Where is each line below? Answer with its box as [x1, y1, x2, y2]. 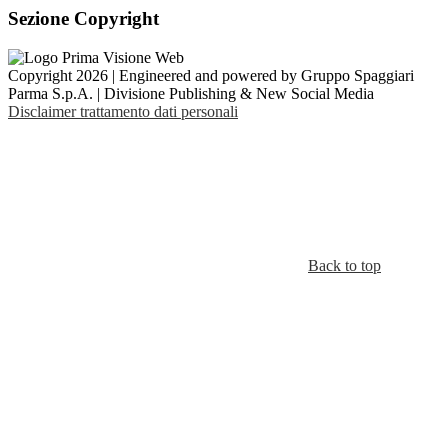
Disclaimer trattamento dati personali [8, 102, 238, 120]
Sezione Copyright [8, 8, 159, 30]
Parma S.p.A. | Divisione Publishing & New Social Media [8, 84, 374, 102]
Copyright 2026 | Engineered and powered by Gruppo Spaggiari [8, 66, 414, 84]
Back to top [308, 256, 381, 274]
